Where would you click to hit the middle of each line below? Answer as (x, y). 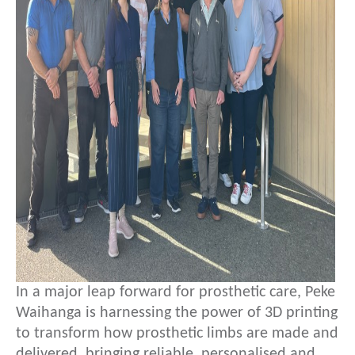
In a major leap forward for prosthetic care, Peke (176, 292)
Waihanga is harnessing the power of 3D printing (177, 313)
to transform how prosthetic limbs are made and (177, 334)
